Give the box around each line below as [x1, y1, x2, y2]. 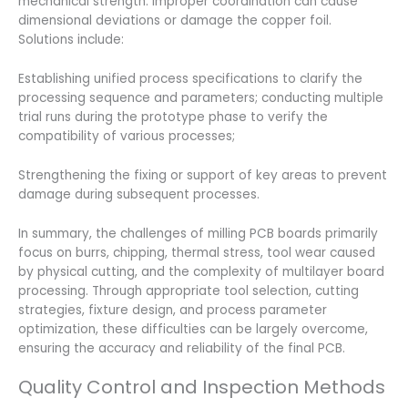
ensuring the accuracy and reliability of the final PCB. [18, 340, 345, 357]
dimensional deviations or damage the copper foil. [18, 12, 331, 30]
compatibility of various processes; [18, 127, 235, 146]
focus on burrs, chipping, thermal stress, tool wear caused [18, 244, 375, 261]
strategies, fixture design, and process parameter [18, 301, 327, 319]
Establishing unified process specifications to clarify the [18, 70, 362, 88]
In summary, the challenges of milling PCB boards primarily [18, 225, 378, 242]
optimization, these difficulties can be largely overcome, [18, 321, 368, 338]
